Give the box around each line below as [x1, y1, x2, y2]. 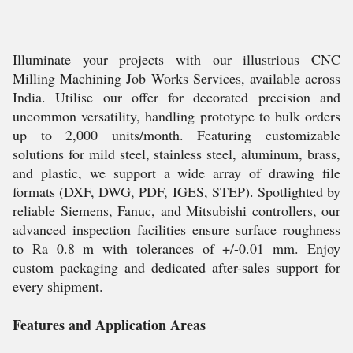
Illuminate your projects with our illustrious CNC [13, 50, 340, 69]
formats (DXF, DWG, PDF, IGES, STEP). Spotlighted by [13, 182, 340, 201]
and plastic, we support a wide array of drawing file [13, 163, 340, 182]
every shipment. [13, 277, 103, 295]
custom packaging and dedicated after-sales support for [13, 258, 340, 277]
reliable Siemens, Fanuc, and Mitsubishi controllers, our [13, 201, 340, 220]
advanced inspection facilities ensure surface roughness [13, 220, 340, 239]
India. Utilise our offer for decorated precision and [13, 87, 340, 106]
